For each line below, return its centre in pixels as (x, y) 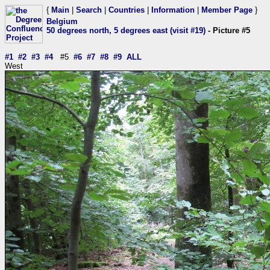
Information (173, 10)
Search (89, 10)
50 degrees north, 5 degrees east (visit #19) (126, 30)
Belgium (62, 21)
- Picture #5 (228, 30)
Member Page (227, 10)
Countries (127, 10)
